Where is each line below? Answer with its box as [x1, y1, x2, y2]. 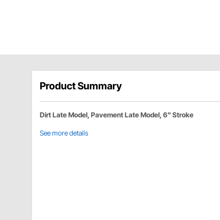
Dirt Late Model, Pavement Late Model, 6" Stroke [40, 110, 193, 119]
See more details [40, 128, 88, 137]
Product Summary [40, 80, 122, 92]
